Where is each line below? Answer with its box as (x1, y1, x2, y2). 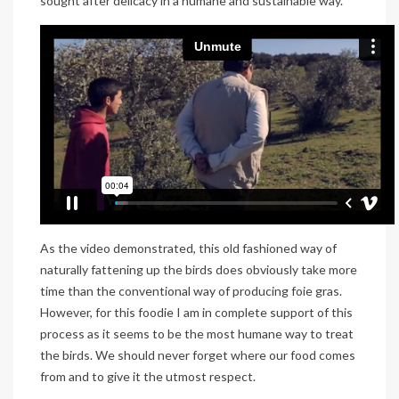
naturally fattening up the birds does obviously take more (40, 261, 357, 277)
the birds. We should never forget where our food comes (40, 346, 355, 362)
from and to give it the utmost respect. (40, 368, 256, 384)
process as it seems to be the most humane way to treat (40, 325, 354, 341)
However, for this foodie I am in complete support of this (40, 304, 353, 320)
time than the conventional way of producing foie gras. (40, 282, 342, 298)
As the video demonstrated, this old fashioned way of (40, 240, 337, 256)
